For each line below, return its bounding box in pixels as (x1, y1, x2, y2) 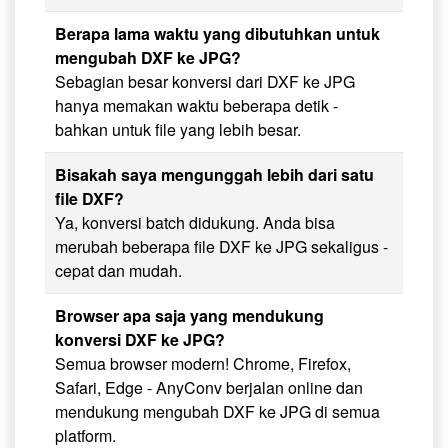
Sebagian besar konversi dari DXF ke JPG (55, 70, 355, 94)
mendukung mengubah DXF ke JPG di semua (55, 400, 380, 424)
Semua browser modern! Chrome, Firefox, (55, 352, 351, 376)
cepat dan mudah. (55, 259, 182, 283)
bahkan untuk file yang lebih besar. (55, 118, 301, 142)
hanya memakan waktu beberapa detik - (55, 94, 338, 118)
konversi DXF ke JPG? (55, 328, 225, 352)
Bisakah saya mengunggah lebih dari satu (55, 163, 374, 187)
